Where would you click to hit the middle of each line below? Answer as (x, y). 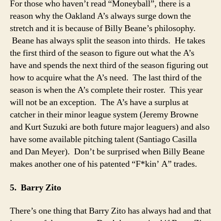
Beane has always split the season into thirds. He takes (108, 41)
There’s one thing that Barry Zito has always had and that (110, 211)
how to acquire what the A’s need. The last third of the (106, 78)
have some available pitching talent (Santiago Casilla (103, 139)
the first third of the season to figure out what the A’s (102, 53)
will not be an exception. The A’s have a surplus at (99, 102)
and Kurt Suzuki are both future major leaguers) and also (110, 127)
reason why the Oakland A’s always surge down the (100, 16)
